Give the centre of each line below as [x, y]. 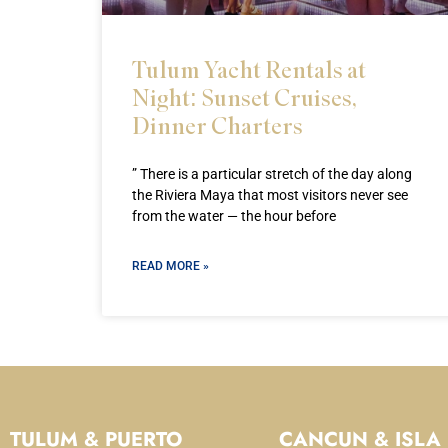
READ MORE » [170, 266]
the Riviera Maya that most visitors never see [270, 195]
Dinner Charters [217, 125]
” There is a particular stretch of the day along [272, 174]
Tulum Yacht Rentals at [249, 69]
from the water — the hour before [234, 216]
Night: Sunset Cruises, [244, 97]
